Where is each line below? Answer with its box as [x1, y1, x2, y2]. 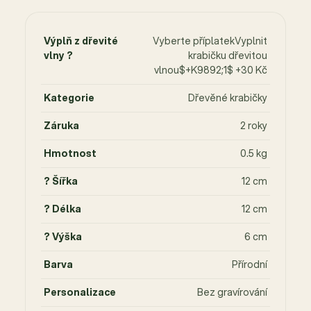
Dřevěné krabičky [188, 91, 267, 106]
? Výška [44, 230, 82, 244]
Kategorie [44, 91, 94, 106]
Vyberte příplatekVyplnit [153, 34, 267, 49]
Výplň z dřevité [44, 34, 118, 49]
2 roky [240, 119, 267, 133]
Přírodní [232, 258, 267, 272]
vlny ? [44, 49, 73, 63]
